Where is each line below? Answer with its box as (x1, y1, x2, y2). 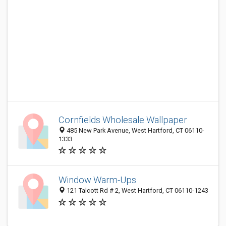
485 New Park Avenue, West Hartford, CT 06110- (65, 127, 204, 134)
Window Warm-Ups (59, 175, 136, 186)
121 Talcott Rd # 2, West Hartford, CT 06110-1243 (65, 187, 208, 195)
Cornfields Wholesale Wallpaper (59, 115, 187, 125)
